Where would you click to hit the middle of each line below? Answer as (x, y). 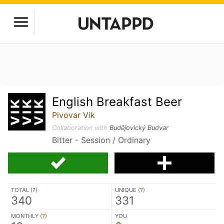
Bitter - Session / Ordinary (101, 140)
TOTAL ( (22, 190)
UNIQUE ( (127, 190)
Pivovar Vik (74, 115)
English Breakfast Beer (117, 102)
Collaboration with (81, 128)
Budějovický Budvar (139, 128)
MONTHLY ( (26, 216)
